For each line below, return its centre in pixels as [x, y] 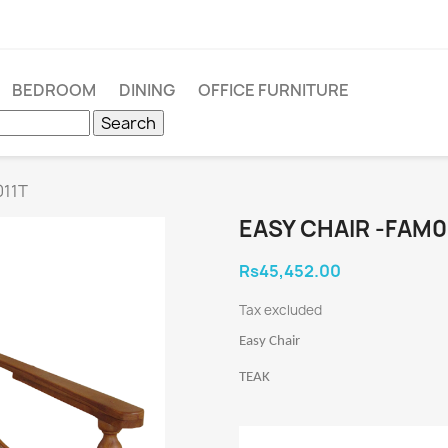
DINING [147, 90]
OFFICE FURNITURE [273, 90]
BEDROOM [54, 90]
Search [128, 123]
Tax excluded [280, 310]
